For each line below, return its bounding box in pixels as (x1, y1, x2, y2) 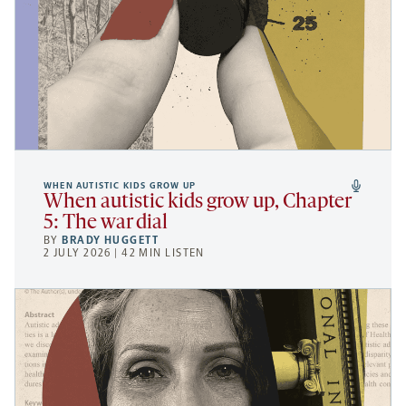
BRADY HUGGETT (62, 233, 159, 246)
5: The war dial (43, 212, 168, 234)
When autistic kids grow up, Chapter (43, 191, 351, 213)
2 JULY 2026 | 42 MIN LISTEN (43, 246, 205, 259)
